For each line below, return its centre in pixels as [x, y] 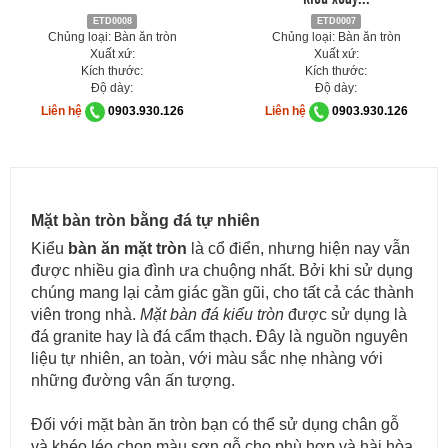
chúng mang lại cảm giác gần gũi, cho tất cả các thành [222, 292]
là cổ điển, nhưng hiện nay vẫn [298, 248]
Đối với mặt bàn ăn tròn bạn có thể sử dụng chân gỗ [215, 424]
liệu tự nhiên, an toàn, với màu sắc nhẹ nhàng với [207, 358]
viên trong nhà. [85, 314]
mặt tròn [155, 248]
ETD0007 [336, 21]
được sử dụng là [345, 314]
